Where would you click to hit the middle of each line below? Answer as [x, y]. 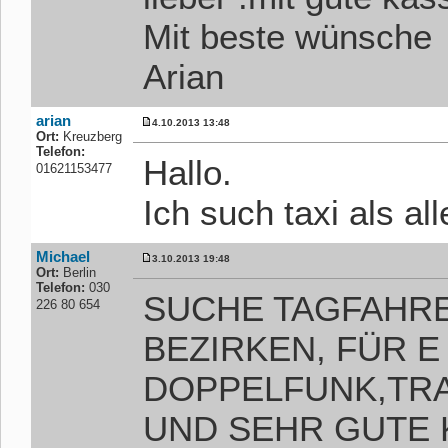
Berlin [77, 272]
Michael [63, 256]
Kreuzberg [90, 136]
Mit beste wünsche [287, 36]
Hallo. [187, 172]
